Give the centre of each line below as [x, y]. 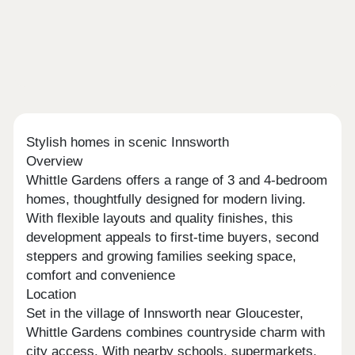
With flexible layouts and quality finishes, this [160, 219]
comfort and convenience [101, 276]
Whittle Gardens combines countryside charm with [176, 333]
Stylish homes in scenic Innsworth [128, 143]
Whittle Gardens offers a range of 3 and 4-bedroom [177, 181]
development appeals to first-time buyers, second [173, 238]
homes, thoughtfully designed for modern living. [166, 200]
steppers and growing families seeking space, [162, 257]
